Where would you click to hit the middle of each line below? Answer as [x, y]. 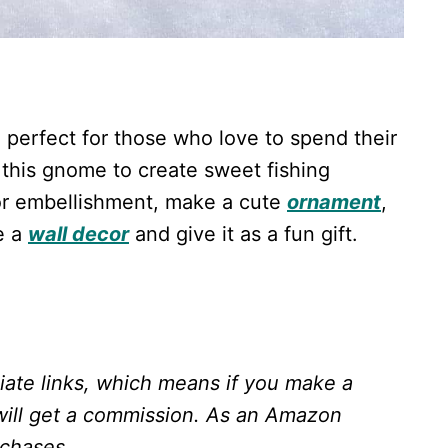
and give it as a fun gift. [243, 234]
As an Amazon [274, 415]
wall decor [78, 234]
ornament [334, 202]
